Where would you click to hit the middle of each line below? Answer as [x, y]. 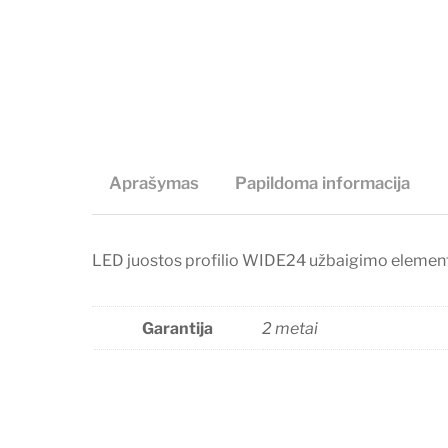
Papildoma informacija [323, 182]
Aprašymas [153, 182]
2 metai [290, 329]
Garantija [177, 329]
